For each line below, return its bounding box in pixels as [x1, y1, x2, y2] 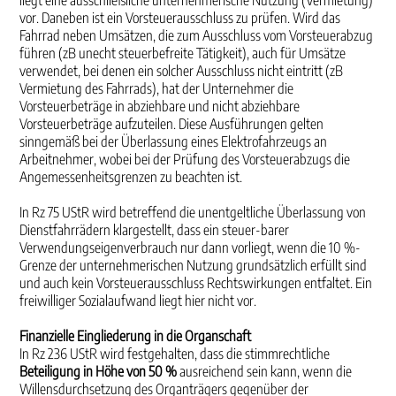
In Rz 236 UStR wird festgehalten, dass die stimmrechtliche [19, 345, 331, 362]
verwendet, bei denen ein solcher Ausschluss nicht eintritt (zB [19, 62, 344, 80]
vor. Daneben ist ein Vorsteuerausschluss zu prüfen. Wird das [19, 9, 341, 27]
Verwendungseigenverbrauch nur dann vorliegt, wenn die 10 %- [19, 239, 362, 256]
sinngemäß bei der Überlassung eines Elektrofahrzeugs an [19, 133, 328, 150]
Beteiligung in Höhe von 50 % [19, 362, 178, 380]
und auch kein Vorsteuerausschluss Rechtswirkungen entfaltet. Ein [19, 274, 373, 292]
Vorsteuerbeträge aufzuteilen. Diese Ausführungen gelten [19, 115, 324, 133]
